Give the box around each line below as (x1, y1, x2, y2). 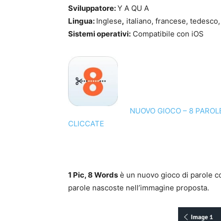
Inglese (96, 16, 122, 26)
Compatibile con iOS (131, 29, 204, 38)
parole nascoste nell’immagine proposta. (68, 183, 209, 192)
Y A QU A (117, 3, 149, 13)
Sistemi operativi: (68, 29, 131, 38)
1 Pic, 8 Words (68, 170, 118, 180)
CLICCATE (68, 119, 106, 128)
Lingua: (68, 16, 96, 26)
